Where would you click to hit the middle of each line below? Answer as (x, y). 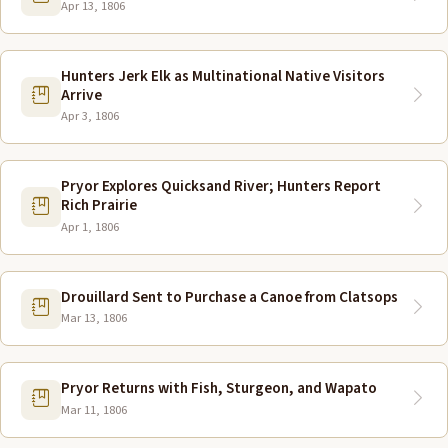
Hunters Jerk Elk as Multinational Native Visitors (223, 75)
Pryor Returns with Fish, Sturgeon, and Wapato (219, 388)
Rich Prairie (99, 205)
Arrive (81, 94)
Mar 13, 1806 (94, 318)
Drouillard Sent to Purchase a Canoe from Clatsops (229, 296)
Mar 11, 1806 (94, 409)
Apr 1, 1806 (90, 226)
